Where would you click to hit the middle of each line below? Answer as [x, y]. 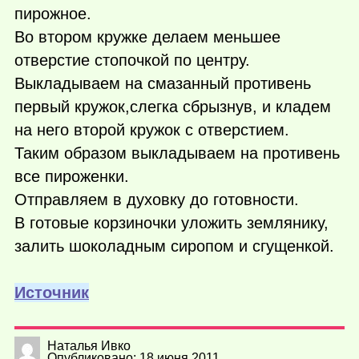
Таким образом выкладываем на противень [177, 153]
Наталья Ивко [89, 346]
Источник [52, 293]
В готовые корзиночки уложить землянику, [171, 222]
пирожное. [53, 13]
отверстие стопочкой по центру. [132, 60]
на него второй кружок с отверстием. [152, 129]
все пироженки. [72, 176]
